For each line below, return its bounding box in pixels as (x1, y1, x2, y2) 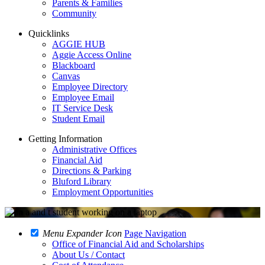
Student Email (52, 114, 105, 124)
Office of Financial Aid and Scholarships (52, 239, 204, 249)
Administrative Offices (52, 144, 137, 154)
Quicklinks (28, 28, 69, 38)
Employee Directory (52, 82, 128, 92)
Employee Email (52, 92, 114, 102)
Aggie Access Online (52, 50, 131, 60)
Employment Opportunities (52, 187, 153, 197)
